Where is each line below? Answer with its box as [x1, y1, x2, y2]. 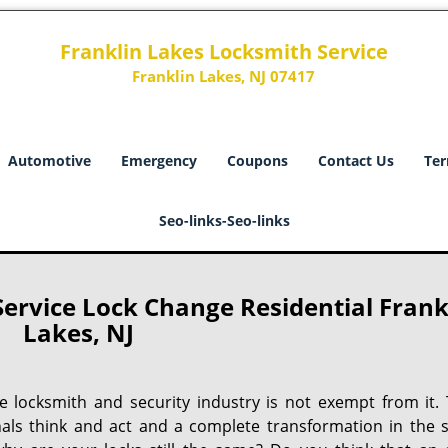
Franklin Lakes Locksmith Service [59, 38, 388, 65]
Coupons [227, 151, 288, 170]
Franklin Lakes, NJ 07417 [132, 66, 316, 86]
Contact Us [318, 151, 394, 170]
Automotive [8, 151, 91, 170]
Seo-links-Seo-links [158, 211, 290, 230]
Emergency [121, 151, 197, 170]
